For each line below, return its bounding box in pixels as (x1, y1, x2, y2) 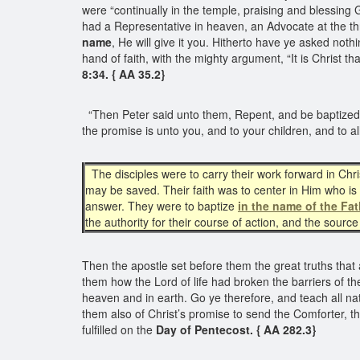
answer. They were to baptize (85, 198, 238, 214)
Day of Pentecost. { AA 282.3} (156, 321, 319, 337)
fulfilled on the (82, 321, 156, 337)
